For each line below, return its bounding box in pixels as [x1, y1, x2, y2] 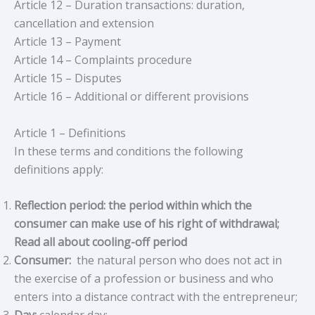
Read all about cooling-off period [14, 234, 187, 250]
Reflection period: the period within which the [14, 198, 252, 214]
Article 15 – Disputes [14, 70, 122, 86]
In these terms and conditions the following [14, 143, 243, 159]
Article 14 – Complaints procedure [14, 52, 192, 67]
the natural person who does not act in [71, 252, 282, 269]
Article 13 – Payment [14, 34, 121, 49]
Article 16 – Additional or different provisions [14, 89, 249, 104]
